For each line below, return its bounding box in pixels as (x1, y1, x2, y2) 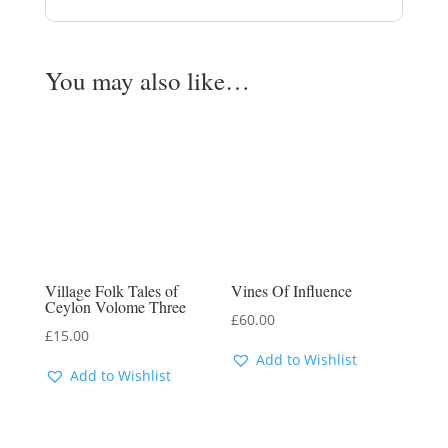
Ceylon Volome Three (44, 296, 186, 318)
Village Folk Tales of (44, 280, 178, 302)
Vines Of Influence (231, 280, 353, 302)
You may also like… (44, 64, 250, 98)
